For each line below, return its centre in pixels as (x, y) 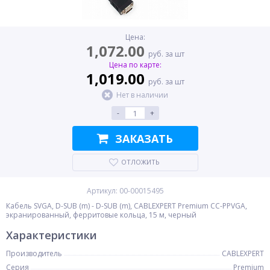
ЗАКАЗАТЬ (144, 138)
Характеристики (52, 235)
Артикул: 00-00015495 (125, 191)
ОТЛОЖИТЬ (140, 162)
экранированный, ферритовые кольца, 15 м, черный (101, 215)
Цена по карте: (135, 65)
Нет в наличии (142, 95)
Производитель (34, 253)
